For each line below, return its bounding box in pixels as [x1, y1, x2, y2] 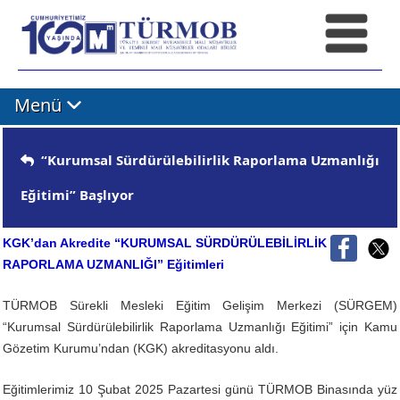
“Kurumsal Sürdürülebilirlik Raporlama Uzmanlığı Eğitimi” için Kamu [3, 319, 397, 334]
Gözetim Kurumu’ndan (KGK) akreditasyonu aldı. [3, 340, 279, 355]
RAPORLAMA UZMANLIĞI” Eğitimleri [3, 256, 224, 271]
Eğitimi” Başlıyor [21, 185, 134, 204]
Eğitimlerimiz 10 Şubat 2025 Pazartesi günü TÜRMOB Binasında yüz [3, 381, 397, 396]
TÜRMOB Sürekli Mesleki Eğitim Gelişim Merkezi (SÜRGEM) [3, 297, 397, 312]
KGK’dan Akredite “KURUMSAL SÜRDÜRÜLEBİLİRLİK [3, 235, 327, 250]
